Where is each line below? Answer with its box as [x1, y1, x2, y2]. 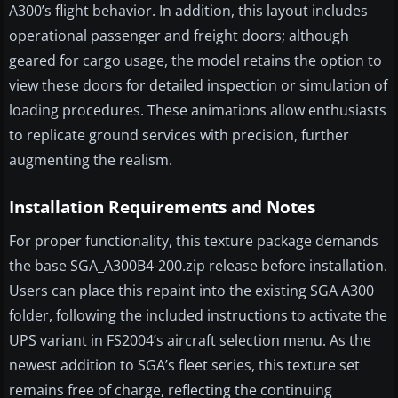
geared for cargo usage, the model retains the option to [9, 51, 382, 71]
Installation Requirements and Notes [9, 195, 315, 219]
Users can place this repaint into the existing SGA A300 [9, 281, 374, 301]
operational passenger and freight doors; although [9, 26, 349, 46]
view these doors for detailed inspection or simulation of [9, 76, 387, 96]
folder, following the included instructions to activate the [9, 306, 387, 326]
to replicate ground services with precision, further [9, 125, 349, 146]
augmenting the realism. [9, 150, 172, 171]
